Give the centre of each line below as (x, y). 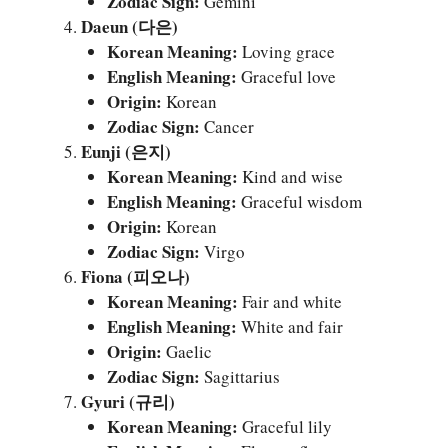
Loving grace (286, 51)
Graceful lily (284, 426)
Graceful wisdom (299, 201)
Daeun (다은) (129, 26)
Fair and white (289, 301)
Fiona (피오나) (135, 276)
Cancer (226, 126)
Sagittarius (239, 376)
